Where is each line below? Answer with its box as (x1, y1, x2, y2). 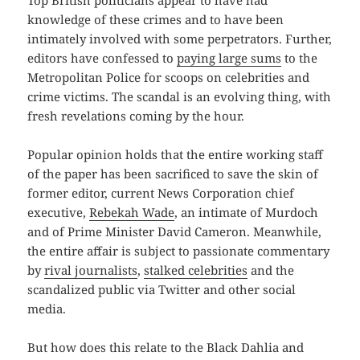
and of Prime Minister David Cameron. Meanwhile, (27, 223, 322, 240)
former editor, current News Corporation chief (27, 185, 295, 202)
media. (27, 301, 67, 317)
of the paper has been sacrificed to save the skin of (27, 166, 319, 182)
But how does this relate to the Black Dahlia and (27, 339, 305, 356)
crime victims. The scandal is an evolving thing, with (27, 88, 332, 105)
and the (247, 262, 295, 279)
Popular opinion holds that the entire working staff (27, 146, 324, 163)
